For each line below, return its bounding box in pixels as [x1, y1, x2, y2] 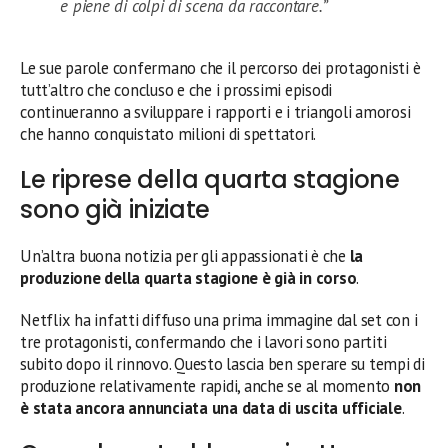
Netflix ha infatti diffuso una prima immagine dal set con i [20, 308, 418, 331]
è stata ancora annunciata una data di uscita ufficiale [20, 396, 402, 419]
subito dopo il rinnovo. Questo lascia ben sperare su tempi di [20, 352, 425, 375]
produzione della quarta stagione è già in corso [20, 266, 357, 289]
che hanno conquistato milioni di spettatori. [20, 122, 317, 145]
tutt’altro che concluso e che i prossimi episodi [20, 78, 333, 101]
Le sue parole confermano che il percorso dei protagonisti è [20, 56, 421, 79]
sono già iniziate [20, 192, 210, 226]
